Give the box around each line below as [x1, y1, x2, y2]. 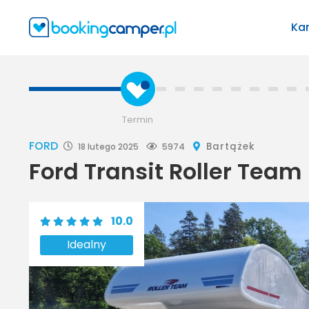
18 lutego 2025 [76, 140, 141, 152]
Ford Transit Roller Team [29, 155, 301, 187]
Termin [122, 113, 153, 126]
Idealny [67, 237, 106, 253]
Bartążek [206, 139, 255, 153]
